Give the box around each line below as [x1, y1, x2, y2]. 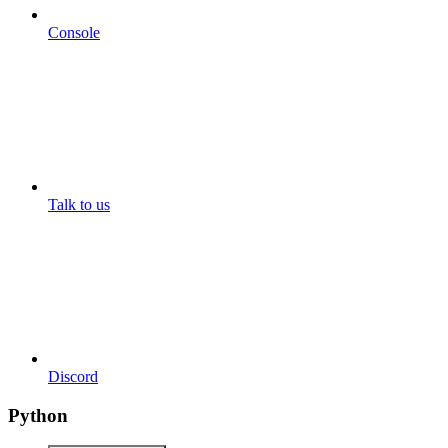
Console [48, 23, 100, 41]
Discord [48, 367, 98, 385]
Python [8, 404, 68, 426]
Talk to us [48, 195, 110, 213]
